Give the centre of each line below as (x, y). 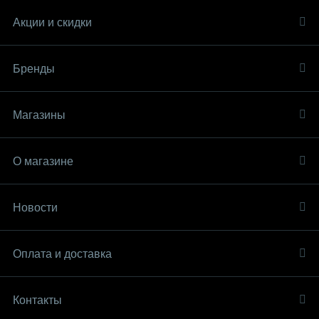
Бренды (34, 69)
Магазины (39, 115)
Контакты (37, 300)
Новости (35, 208)
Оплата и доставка (62, 254)
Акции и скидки (52, 22)
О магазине (43, 161)
